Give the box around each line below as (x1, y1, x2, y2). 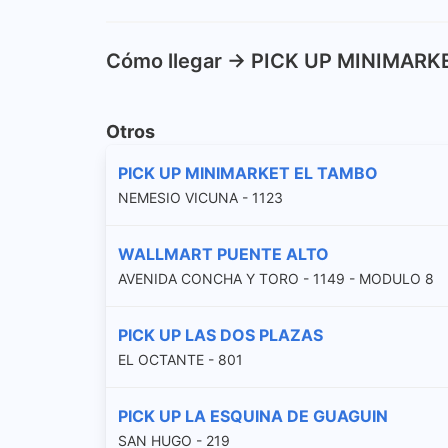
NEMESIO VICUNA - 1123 (118, 188, 283, 206)
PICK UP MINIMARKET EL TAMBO (118, 162, 378, 183)
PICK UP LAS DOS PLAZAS (118, 324, 323, 345)
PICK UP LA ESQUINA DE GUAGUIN (118, 405, 388, 426)
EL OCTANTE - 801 (118, 350, 243, 368)
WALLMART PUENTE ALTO (118, 243, 329, 264)
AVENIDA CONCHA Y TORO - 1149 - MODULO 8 (118, 269, 434, 287)
